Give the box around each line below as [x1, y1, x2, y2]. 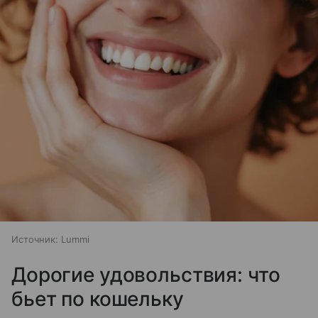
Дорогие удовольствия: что [11, 263, 280, 287]
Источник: [11, 234, 58, 246]
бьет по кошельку [11, 287, 184, 312]
